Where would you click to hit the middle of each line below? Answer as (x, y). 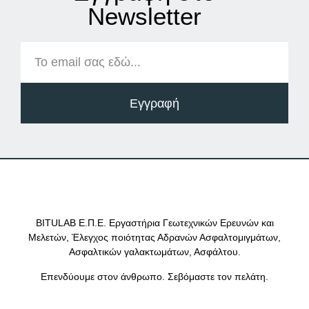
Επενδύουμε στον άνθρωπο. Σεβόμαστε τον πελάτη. (154, 276)
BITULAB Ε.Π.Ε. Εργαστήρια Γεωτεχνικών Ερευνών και (154, 223)
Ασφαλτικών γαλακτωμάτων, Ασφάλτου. (154, 252)
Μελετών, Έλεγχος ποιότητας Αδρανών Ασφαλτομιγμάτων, (154, 238)
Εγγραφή (154, 103)
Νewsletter (144, 17)
